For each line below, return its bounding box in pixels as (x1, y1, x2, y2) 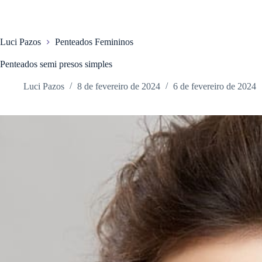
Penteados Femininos (55, 37, 133, 47)
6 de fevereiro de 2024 (173, 81, 256, 92)
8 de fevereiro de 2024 (77, 81, 160, 92)
